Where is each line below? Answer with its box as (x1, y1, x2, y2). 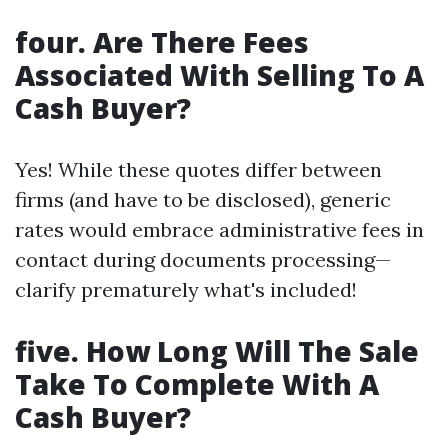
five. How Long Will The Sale (15, 332, 419, 371)
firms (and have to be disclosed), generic (15, 187, 391, 213)
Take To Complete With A (15, 365, 379, 404)
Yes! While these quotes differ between (15, 157, 382, 183)
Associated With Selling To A (15, 56, 424, 95)
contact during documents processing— (15, 247, 391, 273)
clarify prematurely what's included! (15, 277, 357, 303)
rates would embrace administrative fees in (15, 217, 424, 243)
